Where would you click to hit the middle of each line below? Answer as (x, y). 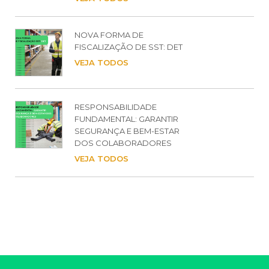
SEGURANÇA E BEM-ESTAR (127, 131)
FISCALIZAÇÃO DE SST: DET (128, 47)
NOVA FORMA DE (109, 35)
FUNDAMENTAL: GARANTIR (126, 119)
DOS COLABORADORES (123, 143)
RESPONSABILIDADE (116, 107)
